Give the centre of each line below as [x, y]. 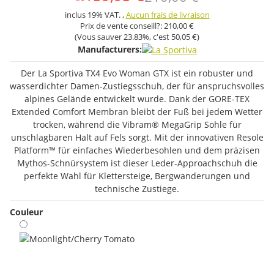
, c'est [160, 37]
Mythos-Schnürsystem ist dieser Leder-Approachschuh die [137, 163]
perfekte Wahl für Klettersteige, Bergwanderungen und [137, 176]
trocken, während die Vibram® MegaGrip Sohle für [137, 124]
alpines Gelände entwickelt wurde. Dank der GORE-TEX [137, 98]
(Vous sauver [99, 37]
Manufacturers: [109, 49]
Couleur [28, 212]
